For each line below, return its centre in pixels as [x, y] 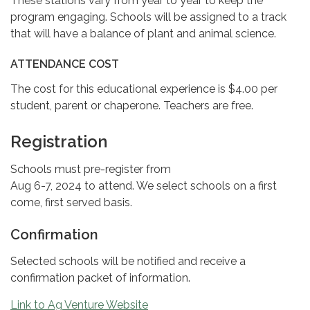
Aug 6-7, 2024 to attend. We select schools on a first [144, 186]
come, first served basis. [71, 203]
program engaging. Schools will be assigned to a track [148, 17]
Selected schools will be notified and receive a [128, 262]
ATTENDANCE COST [65, 64]
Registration [59, 142]
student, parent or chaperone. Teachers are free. [132, 106]
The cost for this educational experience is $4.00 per [144, 89]
